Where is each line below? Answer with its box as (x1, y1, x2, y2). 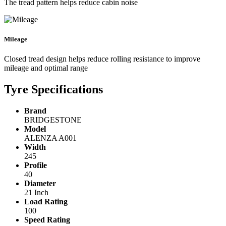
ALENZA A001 (24, 134, 77, 143)
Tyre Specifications (4, 83, 103, 96)
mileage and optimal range (4, 64, 88, 73)
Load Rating (24, 197, 68, 206)
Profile (24, 161, 47, 170)
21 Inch (24, 188, 48, 197)
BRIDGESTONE (24, 116, 82, 125)
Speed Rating (24, 215, 70, 224)
